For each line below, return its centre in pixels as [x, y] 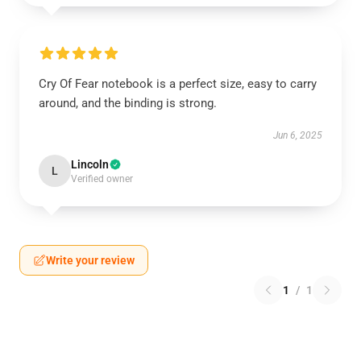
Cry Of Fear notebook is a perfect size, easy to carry [178, 84]
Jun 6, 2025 [298, 135]
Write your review [90, 260]
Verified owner [102, 179]
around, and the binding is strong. [128, 103]
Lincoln [90, 164]
